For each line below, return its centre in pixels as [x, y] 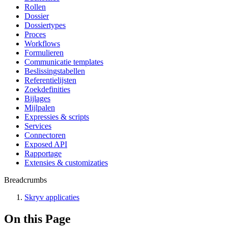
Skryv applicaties [52, 197]
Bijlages [37, 98]
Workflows [42, 44]
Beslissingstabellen [55, 71]
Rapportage [43, 153]
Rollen [35, 7]
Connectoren [45, 135]
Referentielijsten [50, 80]
